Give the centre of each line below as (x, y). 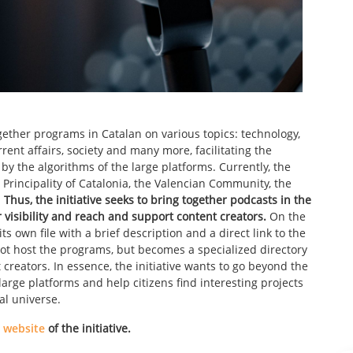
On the (286, 217)
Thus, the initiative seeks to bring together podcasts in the (158, 200)
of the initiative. (89, 329)
